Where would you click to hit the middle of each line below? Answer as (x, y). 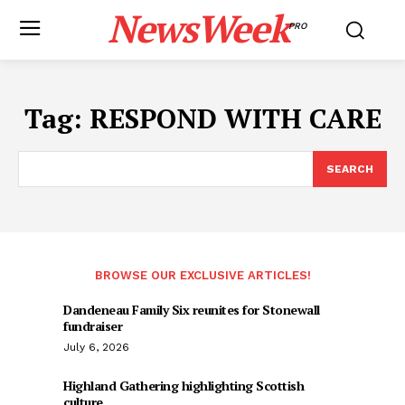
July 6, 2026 (96, 347)
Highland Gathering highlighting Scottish (184, 386)
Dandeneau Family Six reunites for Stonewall (192, 310)
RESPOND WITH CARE (235, 118)
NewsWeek (198, 28)
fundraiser (93, 326)
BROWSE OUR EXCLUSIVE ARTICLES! (202, 275)
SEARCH (350, 169)
